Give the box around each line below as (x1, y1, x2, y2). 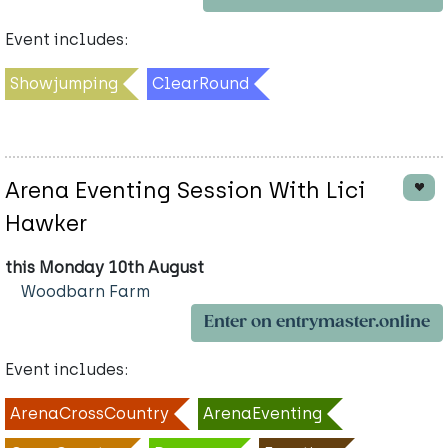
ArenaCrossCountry (10, 403, 169, 423)
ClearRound (152, 73, 249, 93)
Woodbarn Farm (21, 281, 150, 301)
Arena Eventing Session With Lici (5, 176, 366, 204)
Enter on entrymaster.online (204, 312, 430, 332)
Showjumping (10, 73, 118, 93)
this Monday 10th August (5, 257, 204, 277)
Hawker (5, 209, 87, 237)
